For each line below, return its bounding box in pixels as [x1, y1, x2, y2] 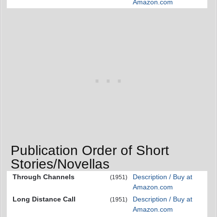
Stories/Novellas [11, 156, 109, 171]
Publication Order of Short [11, 142, 169, 158]
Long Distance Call [13, 195, 76, 203]
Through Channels [13, 172, 75, 181]
